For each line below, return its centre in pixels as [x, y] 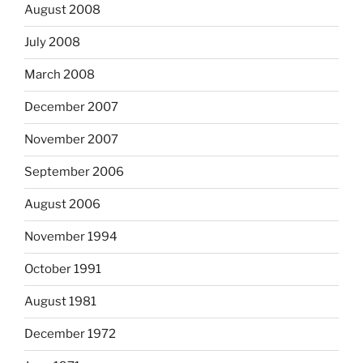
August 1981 [60, 302]
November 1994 [71, 237]
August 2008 [62, 10]
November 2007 [71, 140]
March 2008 [60, 75]
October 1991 [63, 269]
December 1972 [70, 334]
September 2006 [74, 172]
